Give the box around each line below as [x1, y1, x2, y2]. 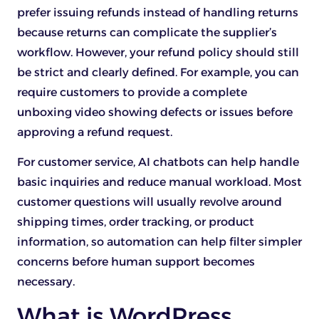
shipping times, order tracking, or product [17, 215, 254, 229]
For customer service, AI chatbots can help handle [17, 155, 299, 169]
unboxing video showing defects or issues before [17, 105, 293, 120]
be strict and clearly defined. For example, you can [17, 66, 299, 80]
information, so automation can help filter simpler [17, 235, 302, 249]
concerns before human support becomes [17, 255, 255, 269]
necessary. [17, 275, 75, 289]
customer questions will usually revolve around [17, 195, 282, 209]
